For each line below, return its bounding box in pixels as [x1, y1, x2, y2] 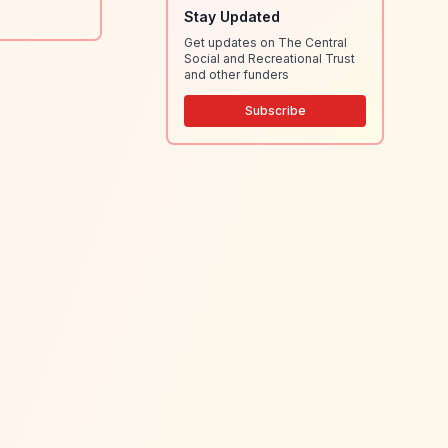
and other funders [184, 67, 289, 82]
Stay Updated [184, 8, 280, 25]
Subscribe [244, 103, 306, 118]
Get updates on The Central [184, 35, 347, 50]
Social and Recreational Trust [184, 51, 355, 66]
